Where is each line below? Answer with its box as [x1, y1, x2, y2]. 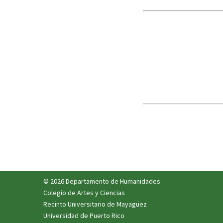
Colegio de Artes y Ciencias [43, 188, 125, 197]
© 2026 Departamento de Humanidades [43, 177, 160, 186]
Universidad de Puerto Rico [43, 211, 124, 220]
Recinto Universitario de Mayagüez [43, 200, 147, 209]
